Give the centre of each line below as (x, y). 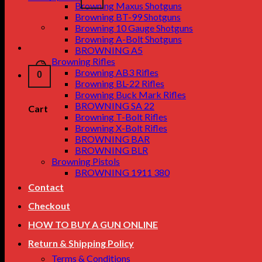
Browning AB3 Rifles (117, 72)
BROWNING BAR (112, 139)
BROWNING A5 (109, 50)
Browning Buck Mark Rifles (130, 94)
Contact (46, 187)
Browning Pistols (86, 161)
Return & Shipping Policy (81, 243)
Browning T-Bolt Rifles (121, 117)
